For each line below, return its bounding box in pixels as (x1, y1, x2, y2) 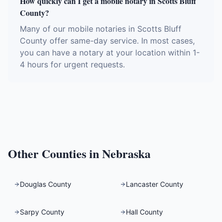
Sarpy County (20, 208, 64, 216)
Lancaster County (126, 180, 183, 188)
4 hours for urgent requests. (20, 59, 125, 69)
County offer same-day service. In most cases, (20, 36, 195, 46)
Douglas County (20, 180, 71, 188)
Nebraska (102, 145, 151, 162)
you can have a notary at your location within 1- (20, 48, 200, 57)
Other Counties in (8, 145, 102, 162)
